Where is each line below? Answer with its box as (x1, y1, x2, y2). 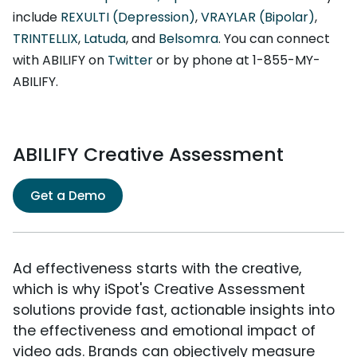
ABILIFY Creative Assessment (13, 141, 284, 168)
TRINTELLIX (13, 29, 78, 49)
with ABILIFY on (13, 51, 108, 70)
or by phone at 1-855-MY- (153, 51, 320, 70)
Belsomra (159, 29, 218, 49)
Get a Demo (30, 186, 105, 206)
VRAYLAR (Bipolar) (201, 8, 315, 27)
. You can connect (218, 29, 330, 49)
